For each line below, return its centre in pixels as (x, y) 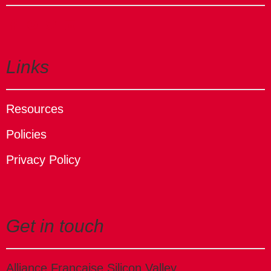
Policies (26, 134)
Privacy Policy (43, 159)
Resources (35, 109)
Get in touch (55, 226)
